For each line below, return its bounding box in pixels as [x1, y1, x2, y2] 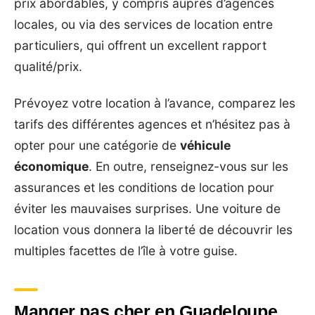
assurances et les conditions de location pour [14, 179, 274, 195]
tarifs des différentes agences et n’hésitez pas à [14, 116, 290, 131]
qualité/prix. [14, 58, 82, 74]
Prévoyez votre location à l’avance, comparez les [14, 95, 295, 110]
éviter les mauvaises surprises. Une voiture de [14, 200, 281, 216]
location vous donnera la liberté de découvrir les [14, 221, 292, 237]
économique [14, 158, 89, 174]
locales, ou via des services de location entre [14, 16, 273, 32]
